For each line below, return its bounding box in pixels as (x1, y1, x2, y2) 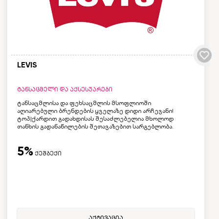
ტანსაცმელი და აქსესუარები (17, 86, 112, 93)
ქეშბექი (33, 150, 62, 157)
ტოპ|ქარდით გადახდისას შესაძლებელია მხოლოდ (17, 115, 174, 123)
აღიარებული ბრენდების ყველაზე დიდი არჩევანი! (17, 108, 174, 115)
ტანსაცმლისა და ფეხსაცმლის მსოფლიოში (17, 100, 151, 107)
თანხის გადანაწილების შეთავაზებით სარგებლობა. (17, 123, 174, 131)
